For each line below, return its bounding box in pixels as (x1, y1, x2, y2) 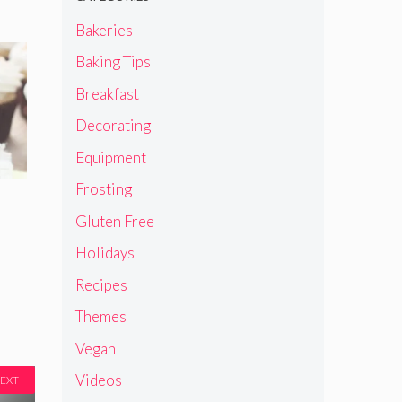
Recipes (74, 275, 127, 294)
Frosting (74, 179, 132, 199)
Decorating (74, 116, 151, 135)
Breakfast (74, 83, 139, 103)
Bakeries (74, 20, 133, 39)
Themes (74, 307, 127, 327)
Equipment (74, 147, 146, 167)
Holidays (74, 243, 135, 263)
